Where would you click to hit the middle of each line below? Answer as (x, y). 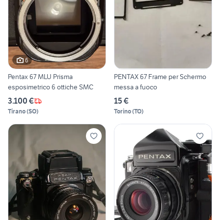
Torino (123, 111)
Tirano (17, 111)
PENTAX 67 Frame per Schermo (131, 77)
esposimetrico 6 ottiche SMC (51, 87)
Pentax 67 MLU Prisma (40, 77)
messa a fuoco (136, 87)
